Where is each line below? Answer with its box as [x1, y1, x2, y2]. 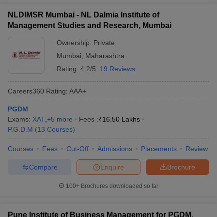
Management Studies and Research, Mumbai [8, 21, 171, 30]
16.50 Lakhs [102, 115, 140, 123]
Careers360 [8, 87, 44, 95]
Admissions [97, 145, 132, 153]
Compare [29, 163, 58, 171]
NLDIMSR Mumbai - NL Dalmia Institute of [8, 11, 159, 19]
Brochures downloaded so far [79, 183, 158, 189]
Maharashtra [85, 52, 124, 60]
